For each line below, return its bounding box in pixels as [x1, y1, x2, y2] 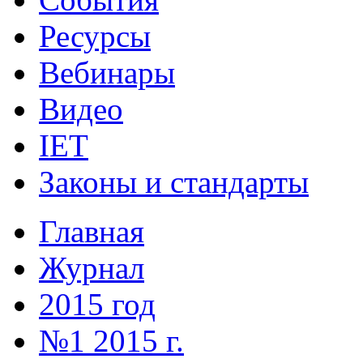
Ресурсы [39, 18, 151, 53]
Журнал [39, 250, 144, 285]
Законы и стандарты [39, 164, 309, 199]
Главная [39, 213, 144, 249]
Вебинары [39, 54, 175, 90]
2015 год [39, 286, 156, 322]
